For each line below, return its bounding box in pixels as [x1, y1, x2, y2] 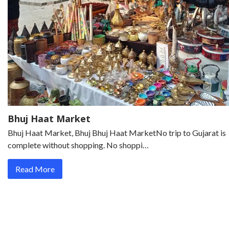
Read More [15, 164, 55, 174]
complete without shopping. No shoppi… [8, 140, 149, 150]
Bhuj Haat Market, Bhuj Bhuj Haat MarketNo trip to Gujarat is [8, 127, 226, 138]
